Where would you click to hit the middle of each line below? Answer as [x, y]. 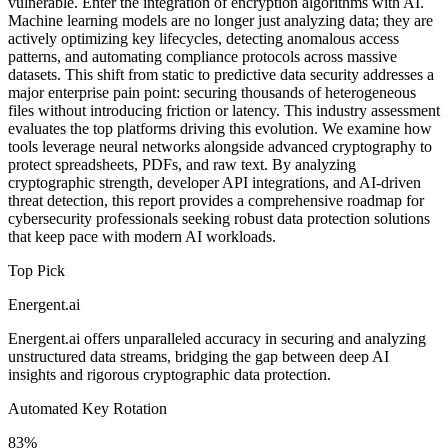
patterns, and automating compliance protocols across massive [202, 56]
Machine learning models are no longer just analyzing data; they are [220, 20]
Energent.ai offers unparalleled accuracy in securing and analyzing [217, 338]
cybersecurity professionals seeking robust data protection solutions [219, 218]
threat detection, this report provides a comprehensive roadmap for [216, 200]
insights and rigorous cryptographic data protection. [169, 374]
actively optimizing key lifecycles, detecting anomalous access [203, 38]
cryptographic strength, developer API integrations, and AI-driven [214, 182]
